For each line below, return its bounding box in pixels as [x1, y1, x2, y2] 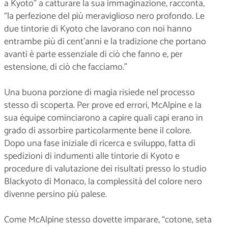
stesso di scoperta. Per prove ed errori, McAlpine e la [4, 97, 202, 113]
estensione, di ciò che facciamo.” [4, 59, 127, 75]
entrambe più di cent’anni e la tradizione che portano [4, 34, 206, 49]
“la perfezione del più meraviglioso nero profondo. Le [4, 8, 205, 24]
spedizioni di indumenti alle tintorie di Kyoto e [4, 148, 180, 164]
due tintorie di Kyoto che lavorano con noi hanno [4, 21, 192, 37]
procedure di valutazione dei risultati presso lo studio [4, 161, 207, 177]
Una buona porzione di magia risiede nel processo [4, 84, 195, 100]
